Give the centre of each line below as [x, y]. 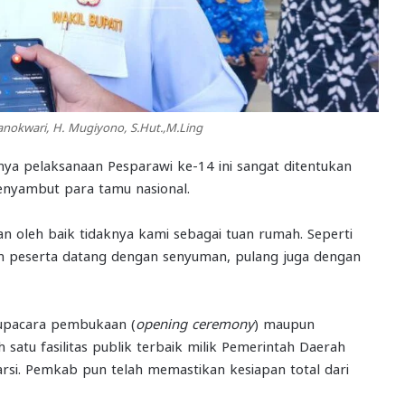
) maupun [284, 323]
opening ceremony [195, 323]
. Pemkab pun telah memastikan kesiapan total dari [184, 368]
